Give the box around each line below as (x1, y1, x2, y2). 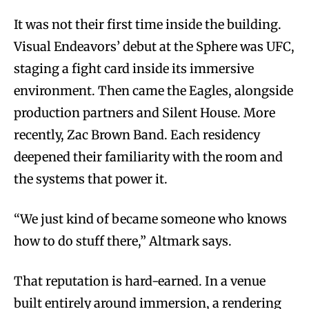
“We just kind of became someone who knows (14, 210, 287, 227)
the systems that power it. (14, 170, 168, 187)
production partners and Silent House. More (14, 104, 275, 121)
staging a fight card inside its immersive (14, 60, 254, 77)
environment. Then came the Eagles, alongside (14, 82, 293, 99)
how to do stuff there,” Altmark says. (14, 232, 232, 249)
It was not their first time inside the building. (14, 16, 281, 32)
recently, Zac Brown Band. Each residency (14, 126, 260, 143)
